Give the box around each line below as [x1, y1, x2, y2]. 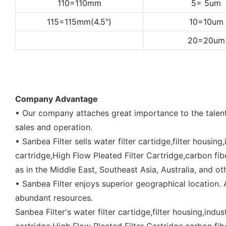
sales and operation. [15, 122, 92, 132]
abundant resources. [15, 192, 93, 203]
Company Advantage [15, 93, 98, 104]
